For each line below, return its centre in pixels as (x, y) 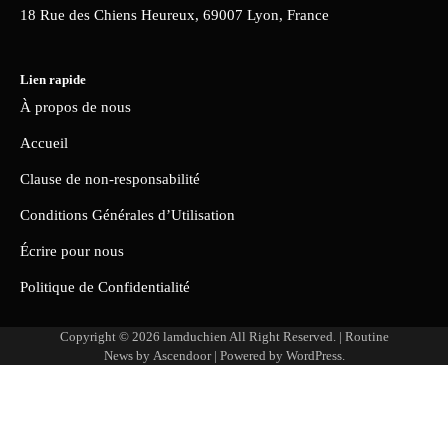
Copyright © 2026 (111, 337)
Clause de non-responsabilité (110, 179)
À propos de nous (75, 107)
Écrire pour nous (72, 251)
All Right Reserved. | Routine (307, 337)
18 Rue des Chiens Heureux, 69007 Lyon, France (174, 14)
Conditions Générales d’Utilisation (127, 215)
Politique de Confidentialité (105, 287)
